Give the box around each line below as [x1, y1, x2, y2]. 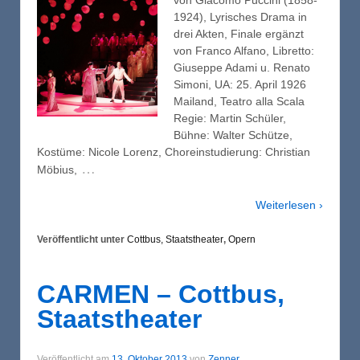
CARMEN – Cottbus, [37, 279, 284, 309]
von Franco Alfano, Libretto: [174, 44, 314, 58]
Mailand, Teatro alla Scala [174, 95, 305, 108]
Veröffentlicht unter [37, 234, 127, 246]
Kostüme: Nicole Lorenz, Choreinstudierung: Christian [37, 145, 310, 159]
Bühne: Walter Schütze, [174, 129, 292, 142]
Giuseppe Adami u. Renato [174, 61, 310, 75]
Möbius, [37, 163, 77, 177]
